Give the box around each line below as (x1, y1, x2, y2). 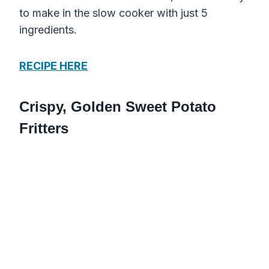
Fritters (19, 119, 68, 136)
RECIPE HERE (19, 59, 88, 72)
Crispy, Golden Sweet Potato (19, 98, 216, 115)
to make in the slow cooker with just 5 (19, 6, 208, 19)
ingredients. (19, 23, 77, 36)
